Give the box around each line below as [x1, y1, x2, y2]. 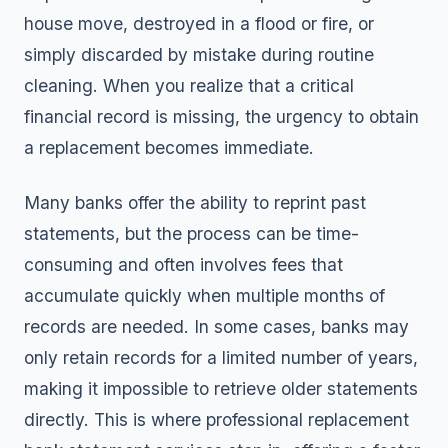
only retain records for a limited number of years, [24, 347, 418, 368]
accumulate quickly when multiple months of [24, 285, 385, 306]
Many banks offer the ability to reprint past [24, 192, 366, 213]
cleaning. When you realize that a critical [24, 75, 354, 96]
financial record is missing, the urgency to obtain [24, 106, 419, 127]
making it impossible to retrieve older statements [24, 378, 418, 399]
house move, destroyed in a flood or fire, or [24, 13, 374, 34]
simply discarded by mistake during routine [24, 44, 374, 65]
